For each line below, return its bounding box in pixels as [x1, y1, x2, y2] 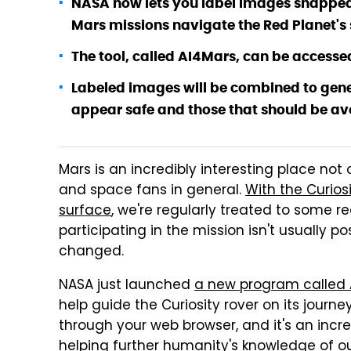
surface [59, 201, 111, 223]
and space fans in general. [59, 180, 245, 202]
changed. [59, 241, 124, 263]
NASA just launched [59, 275, 194, 297]
